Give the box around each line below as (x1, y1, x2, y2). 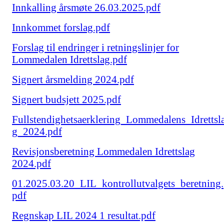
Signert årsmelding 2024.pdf (12, 73, 134, 85)
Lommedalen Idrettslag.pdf (12, 53, 127, 65)
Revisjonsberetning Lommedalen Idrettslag (12, 145, 195, 157)
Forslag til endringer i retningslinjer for (12, 41, 179, 53)
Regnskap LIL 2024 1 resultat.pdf (12, 209, 155, 221)
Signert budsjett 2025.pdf (12, 93, 121, 105)
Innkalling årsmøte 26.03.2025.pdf (12, 1, 160, 13)
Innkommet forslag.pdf (12, 21, 110, 33)
